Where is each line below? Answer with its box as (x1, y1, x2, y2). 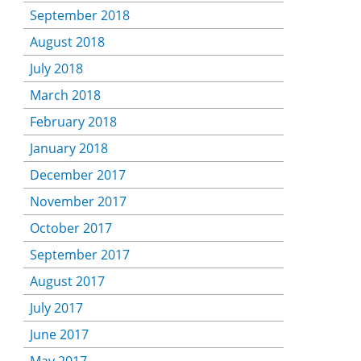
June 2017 (29, 326, 89, 344)
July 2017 (29, 299, 83, 317)
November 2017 (29, 193, 127, 211)
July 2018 (29, 60, 83, 78)
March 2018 (29, 86, 101, 105)
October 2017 (29, 219, 112, 238)
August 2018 (29, 33, 105, 52)
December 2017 (29, 166, 126, 185)
